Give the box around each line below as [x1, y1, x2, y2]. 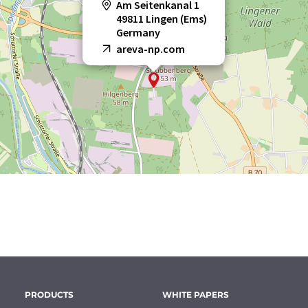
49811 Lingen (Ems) [116, 12, 207, 26]
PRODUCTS [25, 289, 74, 300]
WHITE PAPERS [162, 289, 229, 300]
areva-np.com [116, 42, 185, 56]
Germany [116, 25, 160, 40]
